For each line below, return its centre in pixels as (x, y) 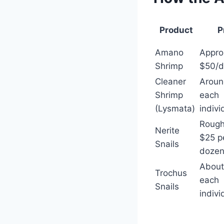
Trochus (171, 173)
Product (176, 30)
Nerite (167, 130)
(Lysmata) (175, 108)
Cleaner (170, 81)
